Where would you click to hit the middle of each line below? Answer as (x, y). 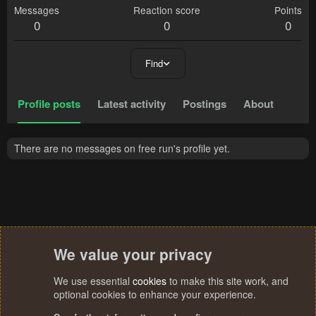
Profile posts (49, 104)
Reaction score (167, 10)
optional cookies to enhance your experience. (155, 294)
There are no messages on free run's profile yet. (122, 148)
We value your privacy (133, 254)
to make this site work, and (227, 281)
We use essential (93, 281)
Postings (205, 104)
